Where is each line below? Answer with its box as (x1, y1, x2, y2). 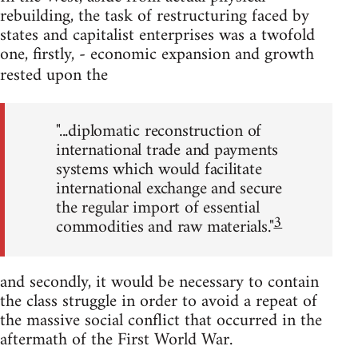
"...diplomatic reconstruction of (56, 115, 262, 147)
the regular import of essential (56, 192, 260, 224)
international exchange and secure (56, 173, 283, 205)
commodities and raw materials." (56, 211, 274, 243)
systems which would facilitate (56, 153, 262, 185)
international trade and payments (56, 134, 279, 166)
